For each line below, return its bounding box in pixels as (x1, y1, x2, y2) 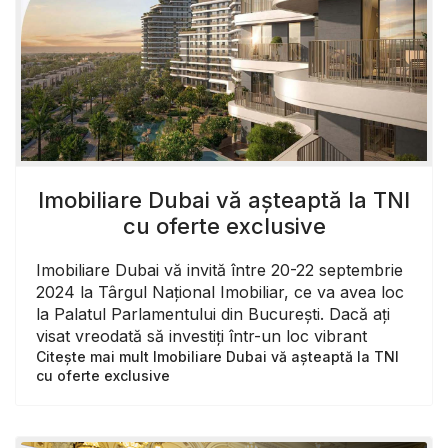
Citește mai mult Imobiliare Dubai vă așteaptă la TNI (36, 347, 399, 365)
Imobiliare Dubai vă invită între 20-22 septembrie (36, 259, 403, 280)
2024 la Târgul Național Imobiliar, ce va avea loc (36, 281, 404, 302)
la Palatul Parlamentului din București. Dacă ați (36, 303, 390, 324)
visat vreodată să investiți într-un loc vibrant (36, 325, 367, 346)
